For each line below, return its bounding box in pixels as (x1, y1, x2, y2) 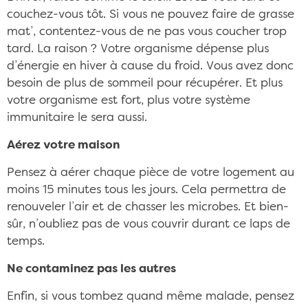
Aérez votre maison (7, 140, 120, 151)
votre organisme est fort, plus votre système (7, 95, 250, 107)
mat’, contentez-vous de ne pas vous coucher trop (7, 26, 287, 38)
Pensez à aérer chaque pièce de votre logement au (7, 167, 294, 179)
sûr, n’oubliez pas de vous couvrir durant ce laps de (7, 219, 290, 230)
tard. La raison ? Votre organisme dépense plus (7, 43, 269, 55)
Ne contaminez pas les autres (7, 263, 176, 275)
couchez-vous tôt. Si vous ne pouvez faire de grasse (7, 9, 294, 21)
